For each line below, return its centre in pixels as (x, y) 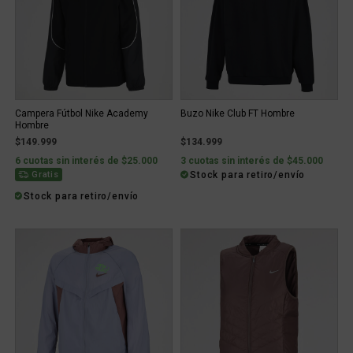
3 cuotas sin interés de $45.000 (252, 161)
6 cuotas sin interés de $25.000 (86, 161)
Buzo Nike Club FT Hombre (238, 113)
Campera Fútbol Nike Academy (82, 113)
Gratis (45, 175)
